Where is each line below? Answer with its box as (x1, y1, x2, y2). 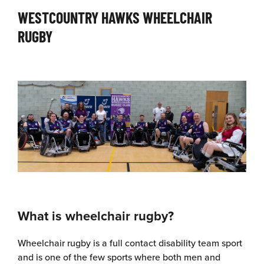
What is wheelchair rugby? (18, 206, 177, 225)
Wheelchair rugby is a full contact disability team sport (18, 236, 242, 249)
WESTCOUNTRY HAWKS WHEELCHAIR (18, 6, 212, 27)
